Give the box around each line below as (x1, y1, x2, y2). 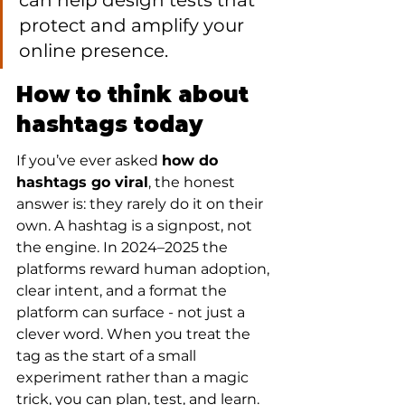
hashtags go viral (16, 174, 148, 191)
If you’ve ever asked (16, 152, 162, 169)
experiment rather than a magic (16, 369, 252, 386)
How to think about (16, 81, 255, 108)
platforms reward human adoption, (16, 260, 273, 278)
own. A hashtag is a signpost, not (16, 217, 256, 234)
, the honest (148, 174, 239, 191)
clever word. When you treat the (16, 325, 254, 343)
